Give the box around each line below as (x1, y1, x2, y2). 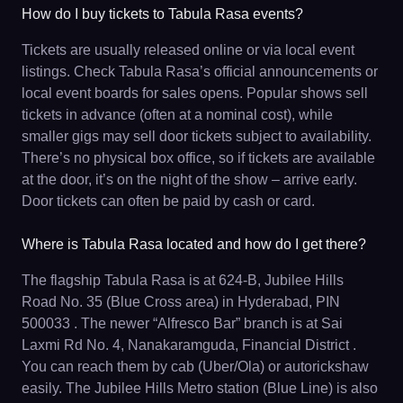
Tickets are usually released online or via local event (22, 41, 354, 58)
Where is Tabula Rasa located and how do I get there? (22, 236, 366, 252)
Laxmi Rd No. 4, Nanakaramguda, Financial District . (22, 336, 356, 353)
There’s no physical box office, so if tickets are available (22, 149, 375, 166)
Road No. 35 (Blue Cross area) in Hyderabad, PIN (22, 293, 340, 309)
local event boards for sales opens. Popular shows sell (22, 85, 368, 101)
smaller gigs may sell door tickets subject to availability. (22, 128, 372, 144)
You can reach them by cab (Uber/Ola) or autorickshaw (22, 358, 369, 374)
